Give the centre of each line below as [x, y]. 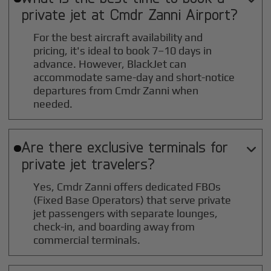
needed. [53, 104]
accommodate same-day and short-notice [134, 77]
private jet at [65, 14]
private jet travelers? [88, 164]
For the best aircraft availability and [118, 38]
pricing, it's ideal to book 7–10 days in [123, 51]
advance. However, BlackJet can [110, 64]
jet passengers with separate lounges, [126, 214]
